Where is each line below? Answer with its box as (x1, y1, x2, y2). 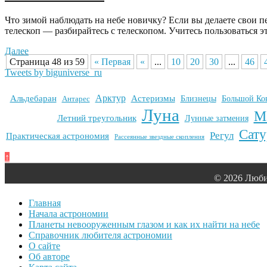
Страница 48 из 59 (10, 57, 85, 67)
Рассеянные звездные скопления (114, 133, 204, 140)
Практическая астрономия (6, 131, 109, 141)
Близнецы (180, 94, 216, 103)
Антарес (61, 94, 90, 103)
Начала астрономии (29, 209, 108, 219)
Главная (29, 198, 61, 208)
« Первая (94, 57, 131, 67)
